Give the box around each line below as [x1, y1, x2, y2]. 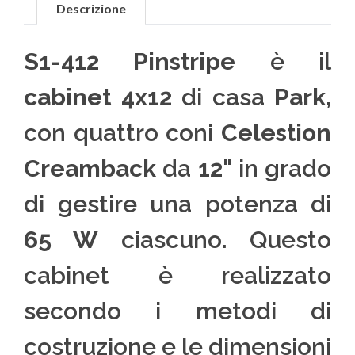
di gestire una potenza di [24, 190, 331, 219]
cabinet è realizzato [24, 261, 331, 290]
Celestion [221, 119, 331, 147]
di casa [171, 83, 274, 112]
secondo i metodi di [24, 297, 331, 326]
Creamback [24, 155, 156, 183]
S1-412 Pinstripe [24, 48, 236, 76]
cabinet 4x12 [24, 83, 172, 112]
